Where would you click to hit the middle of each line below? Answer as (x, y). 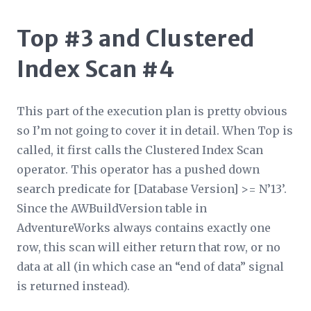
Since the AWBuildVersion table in (112, 208)
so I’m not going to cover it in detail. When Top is (155, 130)
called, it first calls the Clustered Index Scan (140, 150)
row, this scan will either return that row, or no (149, 247)
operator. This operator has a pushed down (138, 169)
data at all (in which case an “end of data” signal (150, 266)
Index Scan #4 (96, 69)
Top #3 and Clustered (136, 39)
